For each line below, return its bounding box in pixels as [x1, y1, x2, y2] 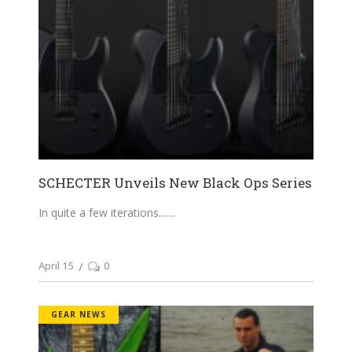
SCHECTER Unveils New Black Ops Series [38, 173, 312, 192]
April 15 [38, 258, 73, 273]
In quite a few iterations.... [38, 204, 168, 220]
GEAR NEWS [51, 309, 106, 320]
